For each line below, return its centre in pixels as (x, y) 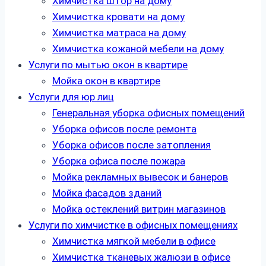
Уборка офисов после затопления (132, 145)
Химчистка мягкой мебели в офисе (134, 241)
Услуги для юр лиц (71, 97)
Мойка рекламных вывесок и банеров (140, 177)
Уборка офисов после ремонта (124, 129)
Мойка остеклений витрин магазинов (139, 209)
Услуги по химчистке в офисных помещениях (133, 225)
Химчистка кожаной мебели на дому (138, 49)
